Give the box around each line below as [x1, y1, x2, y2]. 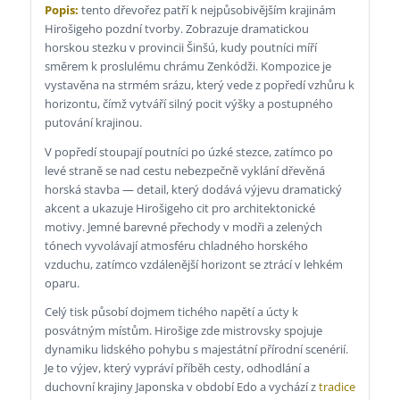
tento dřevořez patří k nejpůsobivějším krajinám [80, 2, 336, 19]
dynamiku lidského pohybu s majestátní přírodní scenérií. [44, 340, 348, 357]
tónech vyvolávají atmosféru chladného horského [44, 237, 308, 254]
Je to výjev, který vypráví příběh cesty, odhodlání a [44, 359, 310, 376]
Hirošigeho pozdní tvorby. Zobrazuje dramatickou [44, 21, 309, 37]
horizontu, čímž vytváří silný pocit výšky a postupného [44, 96, 333, 112]
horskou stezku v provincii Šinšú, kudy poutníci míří [44, 39, 317, 56]
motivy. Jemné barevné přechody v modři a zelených [44, 218, 322, 235]
